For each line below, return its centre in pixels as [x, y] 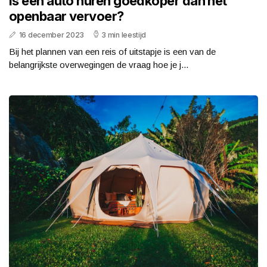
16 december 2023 [51, 35]
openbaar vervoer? [66, 16]
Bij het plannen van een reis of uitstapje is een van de [112, 52]
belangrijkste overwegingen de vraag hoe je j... [99, 65]
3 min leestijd [124, 35]
